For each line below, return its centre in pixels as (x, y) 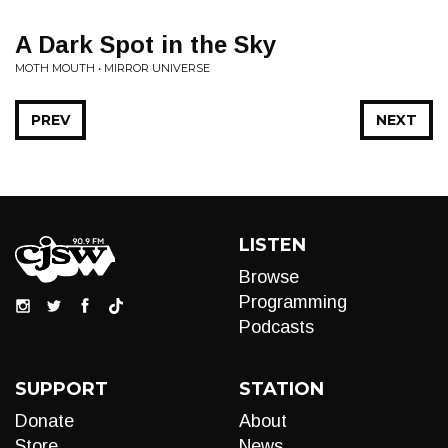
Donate (44, 421)
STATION (281, 389)
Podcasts (276, 327)
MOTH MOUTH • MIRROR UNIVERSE (112, 68)
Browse (269, 277)
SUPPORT (61, 389)
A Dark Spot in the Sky (145, 44)
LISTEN (272, 245)
